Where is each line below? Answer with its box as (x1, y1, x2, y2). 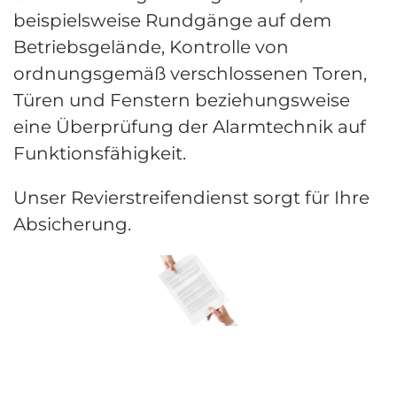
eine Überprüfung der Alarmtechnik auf (13, 116, 366, 137)
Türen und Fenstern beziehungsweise (13, 90, 350, 111)
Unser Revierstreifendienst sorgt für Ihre (13, 187, 370, 208)
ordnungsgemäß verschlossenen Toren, (13, 63, 367, 84)
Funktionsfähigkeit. (13, 143, 186, 164)
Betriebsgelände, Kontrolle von (13, 36, 289, 58)
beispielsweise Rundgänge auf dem (13, 10, 331, 31)
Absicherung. (13, 214, 131, 235)
